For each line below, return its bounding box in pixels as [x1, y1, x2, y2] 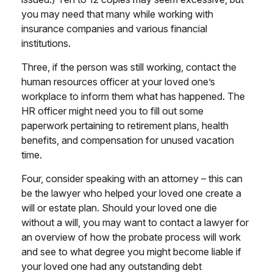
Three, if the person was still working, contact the [21, 61, 236, 73]
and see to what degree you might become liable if [21, 246, 241, 258]
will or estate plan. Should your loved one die [21, 202, 217, 214]
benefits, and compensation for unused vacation [21, 134, 234, 146]
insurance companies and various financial [21, 23, 207, 35]
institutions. [21, 37, 71, 49]
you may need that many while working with [21, 8, 213, 20]
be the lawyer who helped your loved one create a [21, 187, 241, 199]
